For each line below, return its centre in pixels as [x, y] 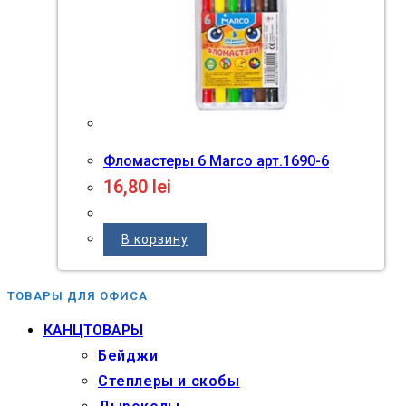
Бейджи [128, 355]
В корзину [155, 240]
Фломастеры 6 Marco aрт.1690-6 [216, 161]
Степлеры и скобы [169, 381]
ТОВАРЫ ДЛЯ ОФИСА [77, 296]
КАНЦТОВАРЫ [93, 330]
